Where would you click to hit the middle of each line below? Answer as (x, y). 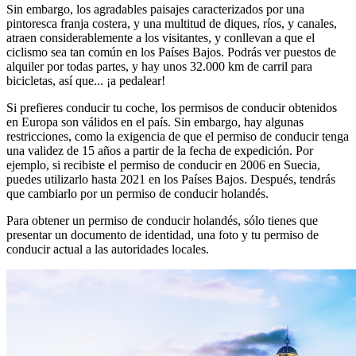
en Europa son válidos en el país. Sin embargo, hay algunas (155, 122)
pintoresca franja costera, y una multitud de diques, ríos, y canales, (172, 24)
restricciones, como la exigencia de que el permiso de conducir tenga (178, 137)
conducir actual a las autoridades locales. (108, 250)
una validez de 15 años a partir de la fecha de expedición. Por (160, 151)
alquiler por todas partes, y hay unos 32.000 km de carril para (159, 67)
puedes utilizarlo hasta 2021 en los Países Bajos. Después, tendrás (171, 180)
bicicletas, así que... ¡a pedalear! (86, 81)
